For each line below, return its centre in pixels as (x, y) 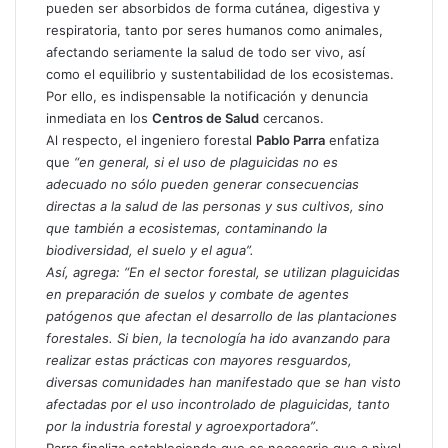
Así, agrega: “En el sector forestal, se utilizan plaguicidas (223, 271)
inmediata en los (99, 117)
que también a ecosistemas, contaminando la (186, 227)
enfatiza (352, 139)
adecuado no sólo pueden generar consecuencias (202, 183)
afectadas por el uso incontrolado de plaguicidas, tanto (218, 403)
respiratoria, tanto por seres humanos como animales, (214, 29)
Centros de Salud (205, 117)
